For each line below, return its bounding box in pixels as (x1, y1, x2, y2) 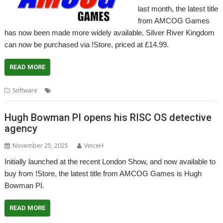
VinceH (84, 141, 104, 150)
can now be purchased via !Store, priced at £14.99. (4, 40, 169, 49)
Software (12, 86, 38, 95)
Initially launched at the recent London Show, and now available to (4, 157, 216, 166)
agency (4, 122, 38, 134)
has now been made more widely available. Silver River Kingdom (4, 28, 215, 37)
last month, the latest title (137, 4, 218, 13)
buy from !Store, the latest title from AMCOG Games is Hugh (4, 169, 202, 178)
